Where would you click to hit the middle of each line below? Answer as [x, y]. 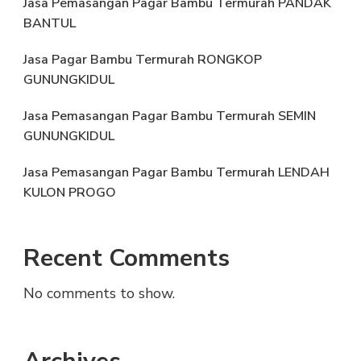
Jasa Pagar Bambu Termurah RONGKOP [143, 59]
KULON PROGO [70, 192]
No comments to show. [99, 293]
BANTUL [50, 23]
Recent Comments [127, 258]
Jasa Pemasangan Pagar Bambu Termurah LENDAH [176, 172]
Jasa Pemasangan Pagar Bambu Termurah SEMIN [170, 116]
